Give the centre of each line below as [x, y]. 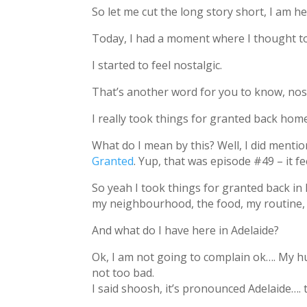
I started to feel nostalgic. [157, 65]
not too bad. [123, 273]
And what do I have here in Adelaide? [186, 231]
